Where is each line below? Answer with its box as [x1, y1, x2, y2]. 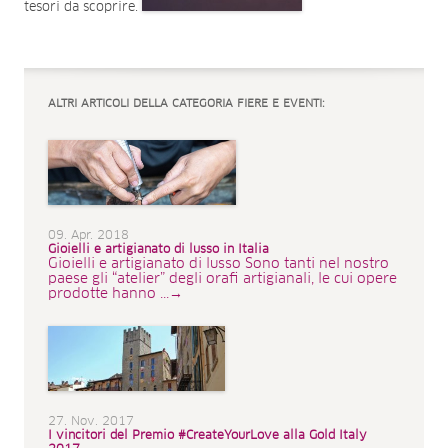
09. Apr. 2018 [48, 229, 129, 242]
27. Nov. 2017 [48, 415, 134, 428]
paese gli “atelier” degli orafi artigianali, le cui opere [48, 271, 397, 286]
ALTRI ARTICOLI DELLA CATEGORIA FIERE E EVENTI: [48, 97, 325, 109]
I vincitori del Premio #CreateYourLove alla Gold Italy [48, 429, 367, 442]
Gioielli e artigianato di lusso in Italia [48, 243, 269, 256]
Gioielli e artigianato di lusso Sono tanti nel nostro [48, 256, 389, 271]
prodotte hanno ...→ [48, 286, 183, 301]
